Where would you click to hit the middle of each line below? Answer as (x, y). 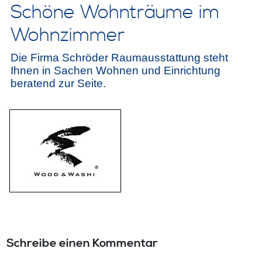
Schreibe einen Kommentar (82, 244)
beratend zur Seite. (58, 83)
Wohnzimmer (68, 36)
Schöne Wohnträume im (115, 13)
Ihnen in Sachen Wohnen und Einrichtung (115, 70)
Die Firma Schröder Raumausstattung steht (119, 57)
